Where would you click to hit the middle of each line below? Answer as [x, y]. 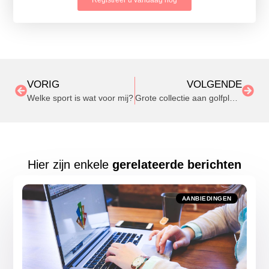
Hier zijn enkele [70, 165]
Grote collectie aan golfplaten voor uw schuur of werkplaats [233, 98]
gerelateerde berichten [177, 165]
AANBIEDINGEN [207, 199]
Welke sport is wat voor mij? [80, 98]
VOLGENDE [214, 84]
